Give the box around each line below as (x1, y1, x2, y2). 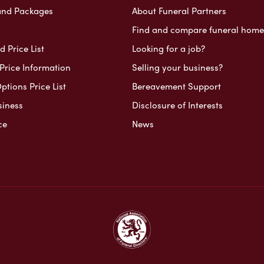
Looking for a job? (131, 41, 205, 55)
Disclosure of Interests (131, 98, 223, 111)
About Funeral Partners (131, 4, 226, 17)
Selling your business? (131, 60, 223, 74)
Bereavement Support (131, 79, 221, 93)
